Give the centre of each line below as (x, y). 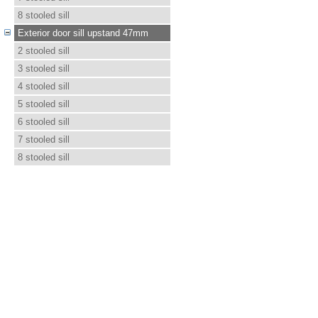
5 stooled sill (44, 104)
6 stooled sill (44, 122)
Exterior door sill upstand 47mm (83, 33)
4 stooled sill (44, 86)
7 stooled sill (44, 139)
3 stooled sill (44, 68)
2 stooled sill (44, 51)
